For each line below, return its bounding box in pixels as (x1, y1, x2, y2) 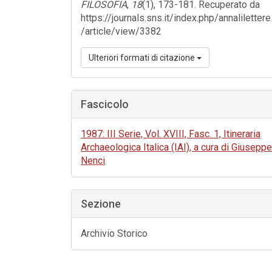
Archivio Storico (81, 228, 148, 239)
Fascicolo (81, 98, 129, 110)
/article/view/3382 (81, 25, 161, 37)
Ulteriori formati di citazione (89, 53, 197, 63)
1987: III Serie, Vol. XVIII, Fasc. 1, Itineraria (81, 128, 260, 140)
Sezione (81, 197, 121, 210)
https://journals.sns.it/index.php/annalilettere (81, 12, 271, 24)
